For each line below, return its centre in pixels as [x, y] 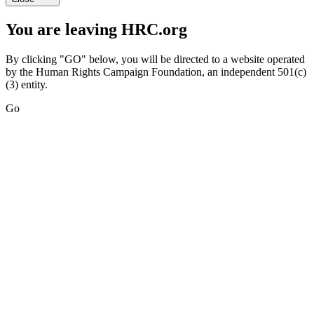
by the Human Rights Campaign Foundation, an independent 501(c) [156, 72]
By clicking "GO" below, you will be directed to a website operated [155, 60]
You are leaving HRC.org [96, 30]
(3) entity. [27, 85]
